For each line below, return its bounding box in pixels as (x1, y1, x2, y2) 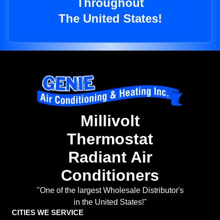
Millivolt (80, 112, 140, 130)
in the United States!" (73, 198, 147, 207)
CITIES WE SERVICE (12, 208, 83, 217)
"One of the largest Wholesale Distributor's (36, 186, 184, 195)
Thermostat (67, 130, 153, 148)
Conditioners (61, 166, 159, 185)
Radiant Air (68, 148, 152, 166)
